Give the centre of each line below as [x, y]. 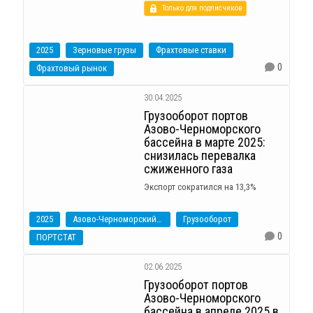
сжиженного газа [188, 169]
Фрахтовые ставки [191, 50]
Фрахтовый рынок [72, 68]
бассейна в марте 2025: [204, 142]
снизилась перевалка [199, 155]
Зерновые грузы [104, 50]
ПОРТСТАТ [56, 237]
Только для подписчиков [202, 8]
